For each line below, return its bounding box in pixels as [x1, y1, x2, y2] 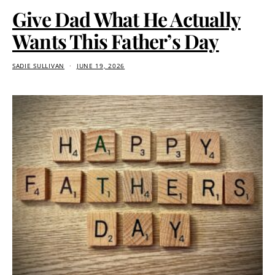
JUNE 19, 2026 [76, 62, 125, 70]
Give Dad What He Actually [12, 6, 241, 32]
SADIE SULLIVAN [12, 62, 65, 70]
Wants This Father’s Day [12, 28, 219, 54]
